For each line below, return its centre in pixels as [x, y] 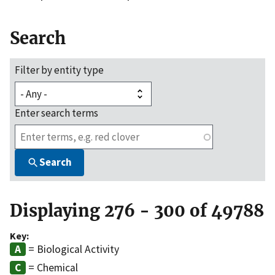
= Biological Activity [72, 249]
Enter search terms [56, 113]
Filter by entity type [59, 70]
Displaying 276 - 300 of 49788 [137, 210]
